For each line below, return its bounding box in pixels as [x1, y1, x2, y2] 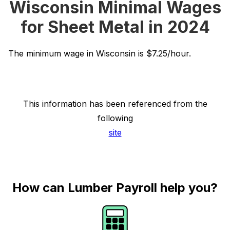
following [97, 113, 133, 123]
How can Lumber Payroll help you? [12, 180, 218, 195]
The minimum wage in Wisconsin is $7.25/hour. [8, 48, 191, 59]
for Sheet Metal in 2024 [20, 17, 210, 37]
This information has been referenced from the [23, 99, 207, 109]
